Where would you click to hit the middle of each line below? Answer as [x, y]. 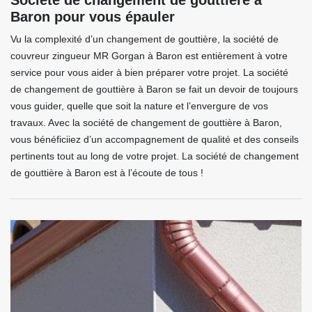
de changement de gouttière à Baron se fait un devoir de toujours [154, 89]
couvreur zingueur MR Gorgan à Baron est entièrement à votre [149, 56]
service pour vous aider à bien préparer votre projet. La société [149, 72]
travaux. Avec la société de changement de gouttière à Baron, [146, 123]
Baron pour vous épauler [93, 17]
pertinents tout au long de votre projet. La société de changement [155, 156]
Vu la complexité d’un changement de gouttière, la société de [145, 39]
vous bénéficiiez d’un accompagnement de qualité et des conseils [155, 139]
